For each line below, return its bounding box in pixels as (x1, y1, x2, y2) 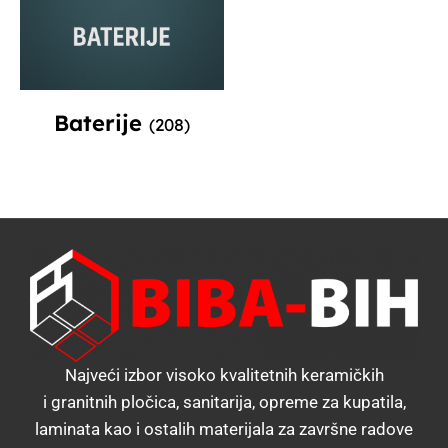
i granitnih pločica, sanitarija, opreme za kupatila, (42, 391, 406, 412)
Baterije (54, 108, 149, 137)
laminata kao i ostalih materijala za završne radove (35, 418, 413, 439)
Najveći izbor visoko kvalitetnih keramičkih (64, 364, 384, 385)
